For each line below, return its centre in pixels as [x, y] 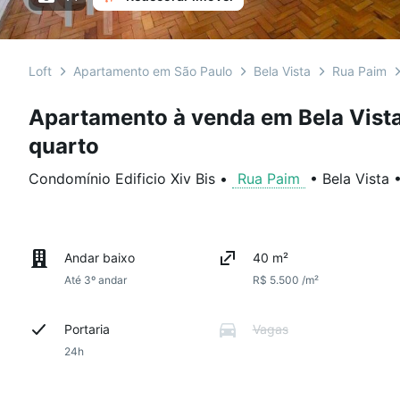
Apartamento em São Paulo [153, 71]
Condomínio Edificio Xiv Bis [122, 179]
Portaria [87, 329]
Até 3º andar [96, 280]
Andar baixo [100, 258]
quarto [64, 146]
